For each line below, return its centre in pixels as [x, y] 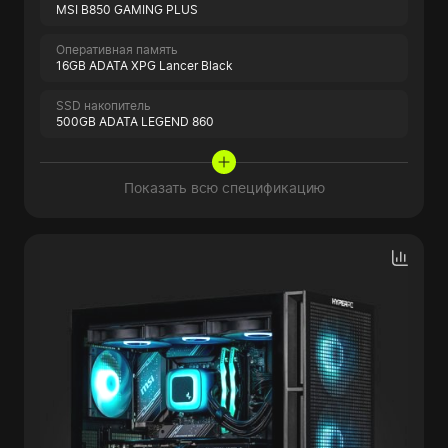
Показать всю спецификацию [224, 187]
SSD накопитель [103, 105]
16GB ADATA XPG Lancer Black [144, 65]
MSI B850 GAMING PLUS [127, 9]
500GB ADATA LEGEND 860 [135, 121]
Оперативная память [117, 49]
